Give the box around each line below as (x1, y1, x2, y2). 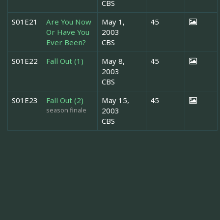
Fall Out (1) (46, 55, 83, 66)
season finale (46, 105, 86, 114)
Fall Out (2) (46, 95, 83, 105)
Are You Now (46, 16, 91, 27)
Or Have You (46, 27, 89, 37)
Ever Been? (46, 37, 86, 47)
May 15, (102, 95, 129, 105)
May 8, (102, 55, 125, 66)
